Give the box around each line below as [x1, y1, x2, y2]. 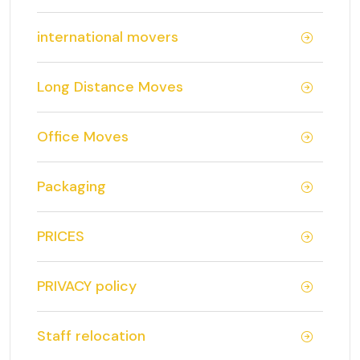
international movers [37, 27, 178, 47]
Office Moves [37, 127, 129, 146]
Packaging [37, 177, 106, 196]
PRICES [37, 227, 84, 246]
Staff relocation [37, 326, 145, 346]
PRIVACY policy [37, 276, 137, 296]
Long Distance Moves [37, 77, 183, 96]
